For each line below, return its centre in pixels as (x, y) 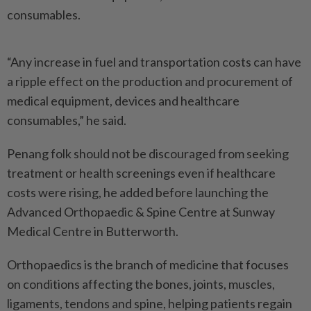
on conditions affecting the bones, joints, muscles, (141, 284)
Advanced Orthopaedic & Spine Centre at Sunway (141, 212)
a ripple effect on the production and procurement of (150, 82)
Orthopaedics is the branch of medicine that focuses (148, 265)
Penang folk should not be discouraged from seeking (148, 154)
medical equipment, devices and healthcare (123, 101)
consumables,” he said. (67, 120)
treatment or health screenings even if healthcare (141, 173)
